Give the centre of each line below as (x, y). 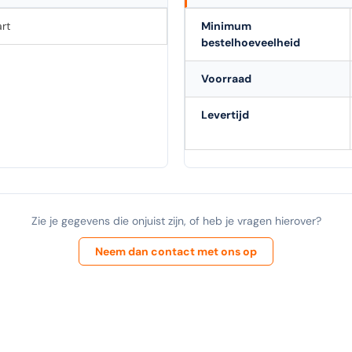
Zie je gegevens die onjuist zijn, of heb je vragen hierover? (176, 220)
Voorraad (226, 78)
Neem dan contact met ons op (176, 251)
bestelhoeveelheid (251, 42)
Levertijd (225, 114)
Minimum (226, 26)
